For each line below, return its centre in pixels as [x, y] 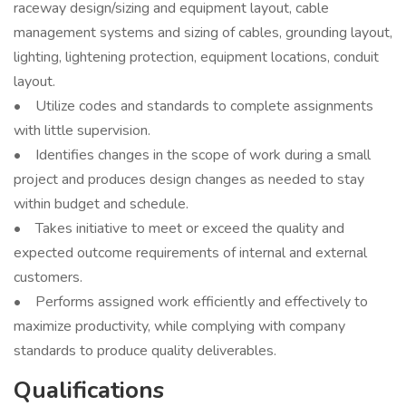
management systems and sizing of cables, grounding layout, [203, 33]
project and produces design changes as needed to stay [189, 179]
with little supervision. [82, 130]
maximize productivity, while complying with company [179, 326]
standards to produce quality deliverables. [145, 351]
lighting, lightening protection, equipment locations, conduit [196, 57]
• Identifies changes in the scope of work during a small [192, 155]
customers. [50, 277]
